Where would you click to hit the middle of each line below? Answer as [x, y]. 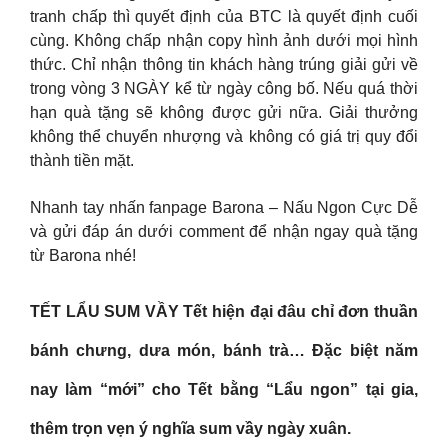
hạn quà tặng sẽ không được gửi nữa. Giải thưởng [224, 113]
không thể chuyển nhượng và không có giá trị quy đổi [224, 137]
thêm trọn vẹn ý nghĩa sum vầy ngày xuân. [190, 429]
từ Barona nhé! [83, 255]
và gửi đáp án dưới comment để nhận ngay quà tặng [224, 231]
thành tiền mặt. [82, 161]
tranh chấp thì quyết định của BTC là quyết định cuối [224, 17]
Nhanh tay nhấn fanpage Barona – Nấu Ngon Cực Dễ [224, 207]
